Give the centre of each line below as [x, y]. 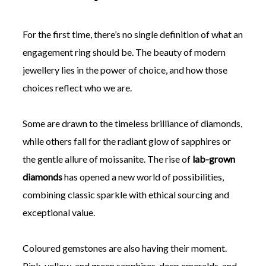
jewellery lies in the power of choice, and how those [125, 69]
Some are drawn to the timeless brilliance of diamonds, [132, 123]
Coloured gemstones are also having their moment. [124, 248]
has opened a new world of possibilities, [143, 176]
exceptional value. [58, 212]
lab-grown [213, 159]
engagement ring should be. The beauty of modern [124, 52]
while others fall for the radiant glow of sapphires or [126, 141]
